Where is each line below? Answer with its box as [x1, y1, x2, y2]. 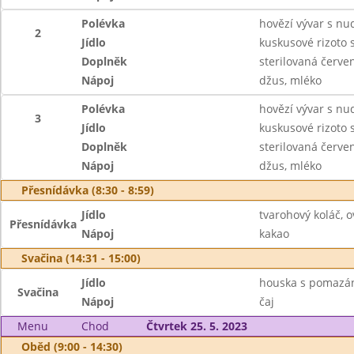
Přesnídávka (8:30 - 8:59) [21, 183, 154, 198]
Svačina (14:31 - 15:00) [21, 250, 141, 265]
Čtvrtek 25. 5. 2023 [145, 318, 247, 333]
